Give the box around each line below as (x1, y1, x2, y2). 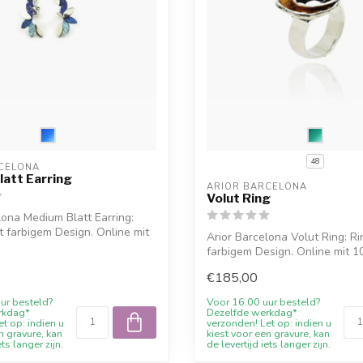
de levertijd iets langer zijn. (207, 336, 331, 351)
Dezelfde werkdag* (207, 305, 297, 319)
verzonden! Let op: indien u (207, 315, 331, 330)
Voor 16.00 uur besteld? (207, 294, 320, 309)
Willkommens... (207, 258, 284, 275)
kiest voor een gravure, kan (207, 326, 330, 340)
